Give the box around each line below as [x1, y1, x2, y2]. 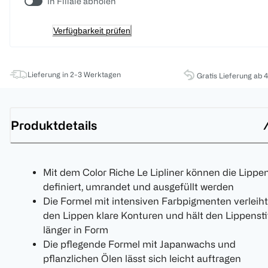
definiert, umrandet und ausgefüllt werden [43, 181, 234, 193]
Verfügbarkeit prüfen [53, 26, 130, 36]
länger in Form [43, 224, 108, 236]
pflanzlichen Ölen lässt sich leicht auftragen [43, 253, 241, 264]
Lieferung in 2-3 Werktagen [28, 70, 121, 79]
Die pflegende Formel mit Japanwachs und [43, 239, 236, 250]
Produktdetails [11, 118, 97, 132]
